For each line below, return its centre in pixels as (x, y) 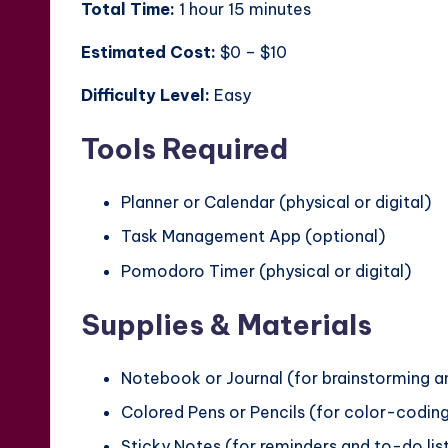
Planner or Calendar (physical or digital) (276, 201)
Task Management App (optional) (253, 236)
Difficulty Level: (145, 94)
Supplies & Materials (226, 324)
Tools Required (184, 148)
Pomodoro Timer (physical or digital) (266, 270)
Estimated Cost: (148, 51)
